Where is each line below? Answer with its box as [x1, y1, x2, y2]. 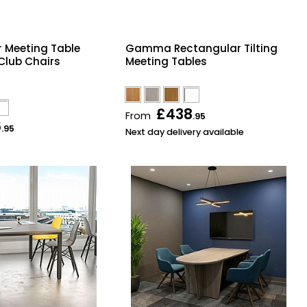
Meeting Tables [125, 54, 207, 69]
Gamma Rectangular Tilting [125, 41, 278, 56]
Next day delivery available [125, 126, 244, 138]
